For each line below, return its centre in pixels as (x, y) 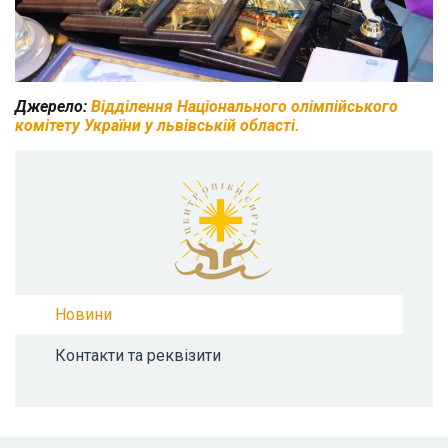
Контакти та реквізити (138, 355)
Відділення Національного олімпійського (244, 106)
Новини (83, 314)
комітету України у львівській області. (159, 125)
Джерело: (53, 106)
